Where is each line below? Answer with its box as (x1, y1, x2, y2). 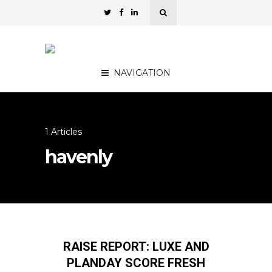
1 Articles (45, 126, 82, 137)
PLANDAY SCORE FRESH (67, 256, 205, 270)
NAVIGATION (114, 67, 171, 78)
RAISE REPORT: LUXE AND (63, 239, 209, 254)
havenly (45, 146, 112, 168)
